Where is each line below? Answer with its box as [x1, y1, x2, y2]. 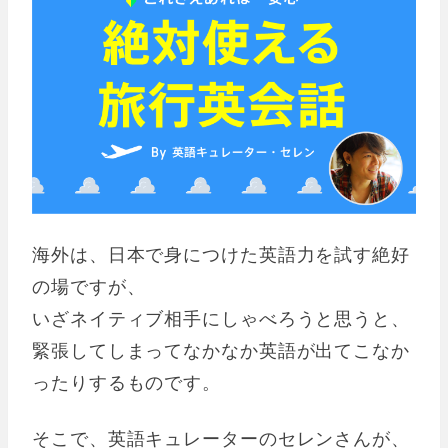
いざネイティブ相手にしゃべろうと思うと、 [32, 306, 411, 331]
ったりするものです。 [32, 370, 221, 395]
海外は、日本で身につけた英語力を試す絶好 [32, 242, 410, 267]
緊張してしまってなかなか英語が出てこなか [32, 338, 410, 363]
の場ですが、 [32, 274, 146, 299]
